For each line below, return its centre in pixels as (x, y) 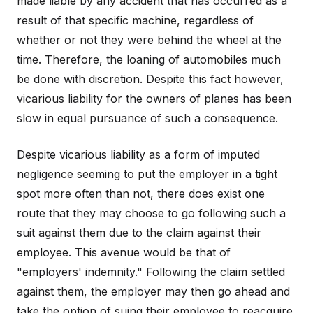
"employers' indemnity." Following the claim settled (151, 271)
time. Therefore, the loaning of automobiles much (149, 59)
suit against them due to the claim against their (139, 232)
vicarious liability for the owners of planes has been (154, 98)
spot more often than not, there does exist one (141, 193)
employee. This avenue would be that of (124, 252)
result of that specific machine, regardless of (135, 20)
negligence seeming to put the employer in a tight (147, 174)
